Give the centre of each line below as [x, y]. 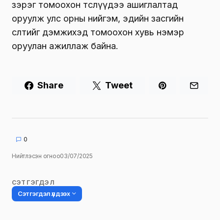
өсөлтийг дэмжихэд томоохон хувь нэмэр [98, 32]
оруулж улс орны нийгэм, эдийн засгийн [98, 18]
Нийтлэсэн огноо [36, 156]
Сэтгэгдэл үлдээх [44, 193]
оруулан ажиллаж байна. [65, 46]
